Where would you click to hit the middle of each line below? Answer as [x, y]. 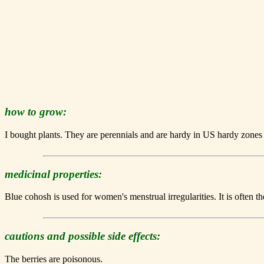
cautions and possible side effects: [82, 236]
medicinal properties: [53, 174]
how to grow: [36, 112]
